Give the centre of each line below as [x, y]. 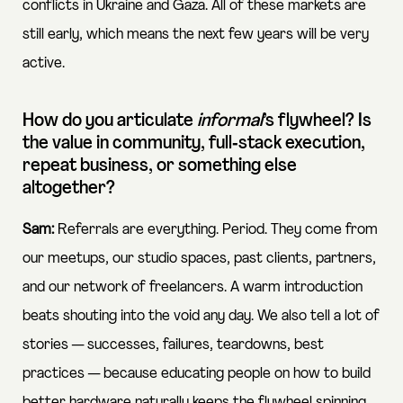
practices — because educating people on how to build [197, 373]
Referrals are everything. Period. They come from [216, 229]
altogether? [69, 188]
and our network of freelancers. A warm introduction [193, 287]
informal [230, 121]
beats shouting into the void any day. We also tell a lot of [201, 316]
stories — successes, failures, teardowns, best [173, 345]
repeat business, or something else [160, 166]
